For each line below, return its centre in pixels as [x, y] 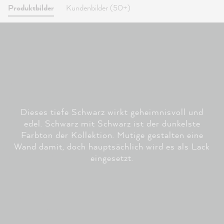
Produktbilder [31, 7]
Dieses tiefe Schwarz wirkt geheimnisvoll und [112, 111]
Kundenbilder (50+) [98, 7]
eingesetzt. [112, 157]
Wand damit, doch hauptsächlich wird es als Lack [112, 146]
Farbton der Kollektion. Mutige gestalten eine [112, 134]
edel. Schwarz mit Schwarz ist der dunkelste [112, 123]
